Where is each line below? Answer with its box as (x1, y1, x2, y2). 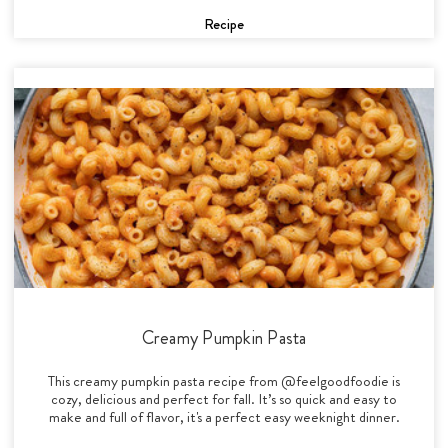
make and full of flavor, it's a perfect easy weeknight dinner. (48, 405, 400, 428)
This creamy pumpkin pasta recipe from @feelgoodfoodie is (48, 369, 400, 392)
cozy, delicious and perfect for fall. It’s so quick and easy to (51, 387, 397, 410)
